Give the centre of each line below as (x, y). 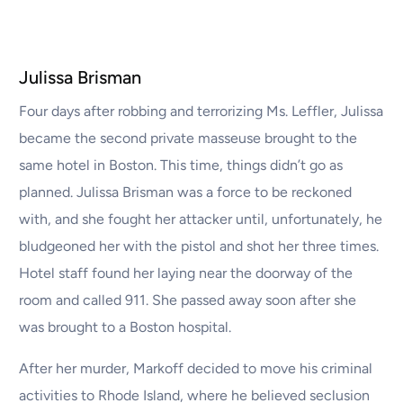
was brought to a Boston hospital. (125, 327)
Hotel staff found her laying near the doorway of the (186, 273)
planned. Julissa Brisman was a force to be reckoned (186, 193)
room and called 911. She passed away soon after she (188, 300)
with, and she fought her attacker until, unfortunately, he (201, 219)
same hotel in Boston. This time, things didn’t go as (181, 166)
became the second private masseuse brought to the (188, 139)
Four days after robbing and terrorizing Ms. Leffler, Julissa (201, 112)
